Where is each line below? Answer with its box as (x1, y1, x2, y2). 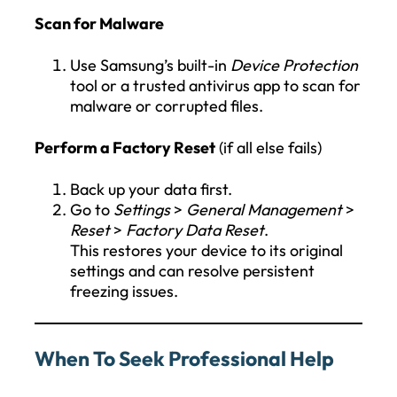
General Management (186, 198, 342, 220)
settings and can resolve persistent (70, 260, 315, 281)
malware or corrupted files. (70, 95, 263, 116)
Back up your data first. (70, 178, 232, 199)
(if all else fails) (215, 136, 322, 158)
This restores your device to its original (70, 239, 343, 261)
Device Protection (230, 54, 358, 75)
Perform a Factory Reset (35, 136, 215, 158)
